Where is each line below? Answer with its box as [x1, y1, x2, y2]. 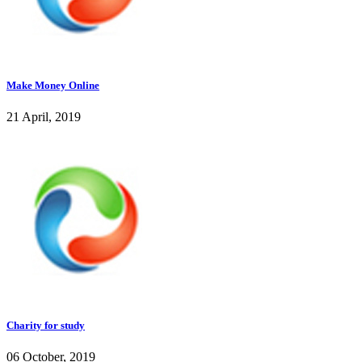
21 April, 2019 [6, 110, 81, 124]
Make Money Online [6, 78, 99, 91]
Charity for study [6, 319, 85, 332]
